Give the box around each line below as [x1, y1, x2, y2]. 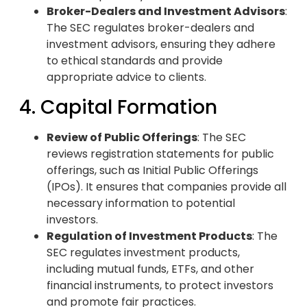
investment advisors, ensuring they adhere [47, 36, 275, 53]
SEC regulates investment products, [47, 244, 240, 260]
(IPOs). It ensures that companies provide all [47, 178, 286, 195]
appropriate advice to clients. [47, 69, 206, 86]
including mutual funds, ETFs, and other [47, 260, 254, 277]
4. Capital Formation [19, 93, 217, 121]
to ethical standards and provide [47, 53, 223, 69]
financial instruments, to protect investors [47, 277, 273, 293]
